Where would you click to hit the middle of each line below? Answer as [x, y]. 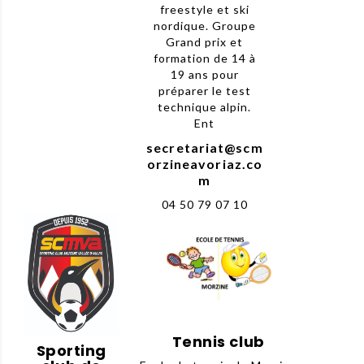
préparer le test [204, 91]
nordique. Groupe [204, 26]
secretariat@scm [205, 148]
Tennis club [218, 341]
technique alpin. [205, 107]
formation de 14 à [204, 58]
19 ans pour [204, 75]
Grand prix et [205, 42]
